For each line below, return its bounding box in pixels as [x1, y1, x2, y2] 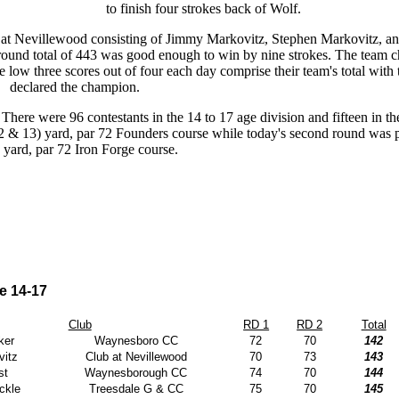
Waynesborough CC [85, 366, 188, 380]
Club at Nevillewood [85, 350, 187, 364]
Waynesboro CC [94, 334, 178, 348]
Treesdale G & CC [88, 382, 183, 396]
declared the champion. [10, 79, 140, 95]
